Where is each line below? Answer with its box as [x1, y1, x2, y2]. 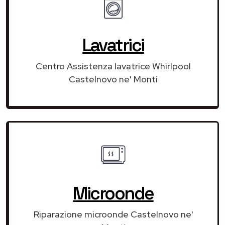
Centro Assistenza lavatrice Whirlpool [36, 60, 191, 72]
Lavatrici [82, 34, 144, 56]
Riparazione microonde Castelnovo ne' [33, 208, 193, 220]
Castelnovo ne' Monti [69, 73, 158, 85]
